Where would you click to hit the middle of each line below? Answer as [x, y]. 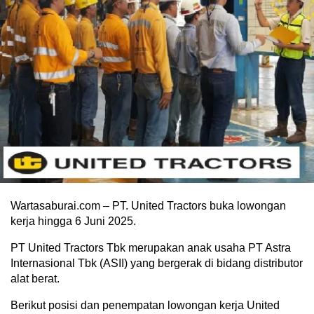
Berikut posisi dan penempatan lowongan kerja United [145, 306]
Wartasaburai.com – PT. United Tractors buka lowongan [148, 206]
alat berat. [35, 279]
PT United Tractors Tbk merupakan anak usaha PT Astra [151, 248]
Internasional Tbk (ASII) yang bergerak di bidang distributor [157, 264]
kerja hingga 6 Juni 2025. [73, 221]
